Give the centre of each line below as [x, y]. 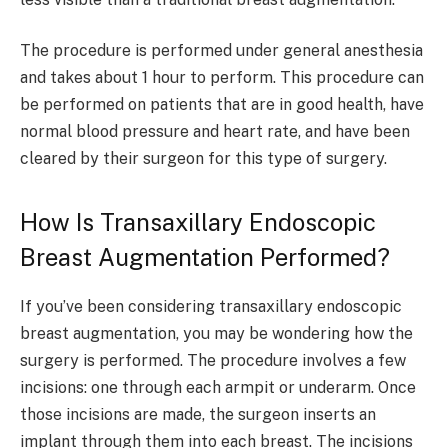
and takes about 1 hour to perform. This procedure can [222, 78]
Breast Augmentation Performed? [205, 256]
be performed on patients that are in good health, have [222, 105]
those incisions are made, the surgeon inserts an [198, 414]
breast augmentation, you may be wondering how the [216, 333]
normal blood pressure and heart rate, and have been [215, 132]
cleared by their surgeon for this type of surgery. [203, 159]
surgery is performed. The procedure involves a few [213, 360]
